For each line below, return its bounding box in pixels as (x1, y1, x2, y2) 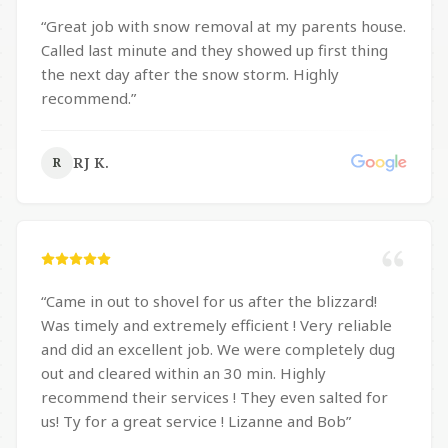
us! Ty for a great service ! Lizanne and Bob (228, 411, 346, 431)
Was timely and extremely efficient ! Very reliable (41, 315, 392, 335)
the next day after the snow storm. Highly (41, 64, 339, 84)
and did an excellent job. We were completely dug (41, 339, 395, 359)
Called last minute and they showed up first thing (41, 40, 388, 60)
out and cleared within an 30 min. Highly (41, 363, 326, 383)
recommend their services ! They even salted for (41, 387, 388, 407)
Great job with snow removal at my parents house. (46, 16, 406, 36)
